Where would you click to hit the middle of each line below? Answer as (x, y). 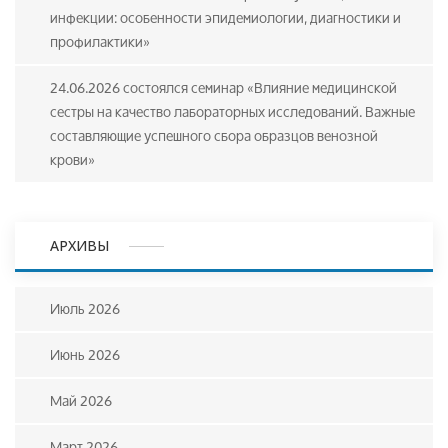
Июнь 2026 (85, 354)
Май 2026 (81, 400)
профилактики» (100, 41)
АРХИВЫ (79, 245)
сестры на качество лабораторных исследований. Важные (232, 111)
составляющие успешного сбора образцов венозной (214, 135)
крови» (72, 159)
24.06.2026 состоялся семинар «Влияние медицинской (223, 87)
